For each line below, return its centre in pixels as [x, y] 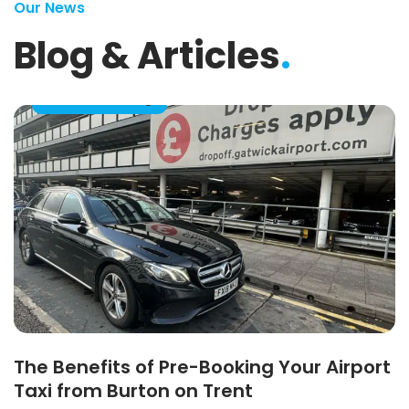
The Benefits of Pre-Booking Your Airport [202, 367]
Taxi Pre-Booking [100, 100]
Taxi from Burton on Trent [133, 391]
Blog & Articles [147, 56]
